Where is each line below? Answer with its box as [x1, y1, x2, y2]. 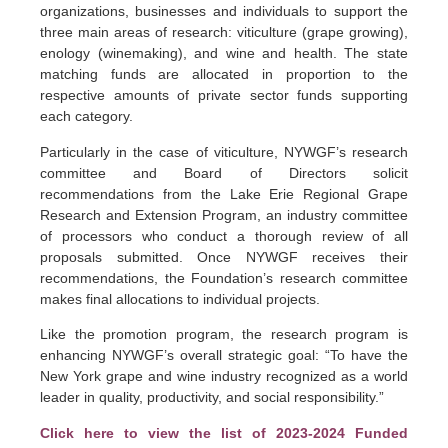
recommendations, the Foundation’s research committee [40, 269, 408, 286]
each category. [40, 108, 133, 125]
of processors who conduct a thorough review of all [40, 227, 408, 244]
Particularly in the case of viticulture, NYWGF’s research [40, 143, 408, 160]
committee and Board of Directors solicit [40, 164, 408, 181]
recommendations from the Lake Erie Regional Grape [40, 185, 408, 202]
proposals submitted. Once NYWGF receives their [40, 248, 408, 265]
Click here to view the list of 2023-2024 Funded [40, 424, 408, 441]
